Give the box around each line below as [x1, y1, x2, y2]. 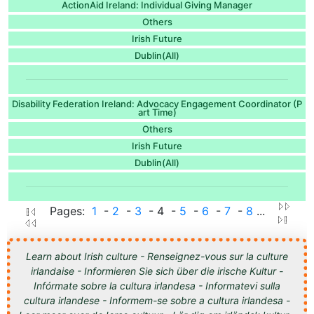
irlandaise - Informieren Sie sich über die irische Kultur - [31, 264, 283, 277]
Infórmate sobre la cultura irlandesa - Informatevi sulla [34, 279, 280, 292]
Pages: [49, 203, 92, 218]
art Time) [137, 106, 177, 118]
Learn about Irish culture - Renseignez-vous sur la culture [26, 250, 288, 262]
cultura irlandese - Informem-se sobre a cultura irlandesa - [24, 294, 290, 306]
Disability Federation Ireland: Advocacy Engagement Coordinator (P [12, 97, 302, 109]
